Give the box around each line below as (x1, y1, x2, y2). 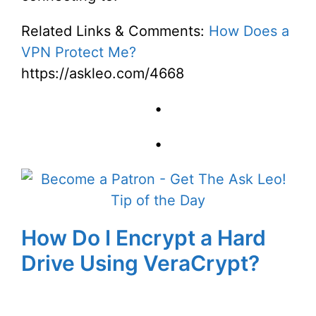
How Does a (209, 23, 289, 39)
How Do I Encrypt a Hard (21, 225, 266, 250)
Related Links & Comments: (21, 23, 209, 39)
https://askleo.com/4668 (21, 65, 184, 82)
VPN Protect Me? (21, 44, 136, 61)
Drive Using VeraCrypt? (21, 250, 260, 276)
